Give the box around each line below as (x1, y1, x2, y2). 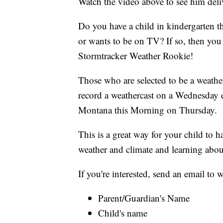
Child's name (98, 207, 147, 220)
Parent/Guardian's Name (98, 192, 190, 205)
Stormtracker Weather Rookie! (78, 49, 193, 62)
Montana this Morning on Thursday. (78, 104, 217, 116)
